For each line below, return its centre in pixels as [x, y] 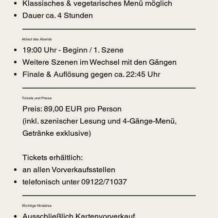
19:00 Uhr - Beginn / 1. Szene [73, 50]
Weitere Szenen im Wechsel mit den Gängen [100, 62]
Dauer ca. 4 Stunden [58, 16]
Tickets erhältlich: [53, 158]
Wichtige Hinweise [37, 206]
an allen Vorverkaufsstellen [69, 170]
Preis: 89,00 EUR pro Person [73, 109]
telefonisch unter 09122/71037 [74, 182]
